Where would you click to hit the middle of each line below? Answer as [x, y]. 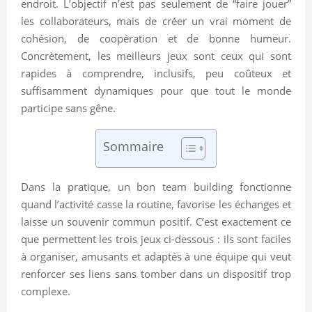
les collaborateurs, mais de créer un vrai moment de [156, 21]
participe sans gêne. [68, 108]
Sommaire [133, 146]
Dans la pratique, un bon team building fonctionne [156, 186]
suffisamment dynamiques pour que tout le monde [156, 90]
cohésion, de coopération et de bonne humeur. [156, 38]
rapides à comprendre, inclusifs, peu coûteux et [156, 73]
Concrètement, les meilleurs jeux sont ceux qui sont [156, 55]
